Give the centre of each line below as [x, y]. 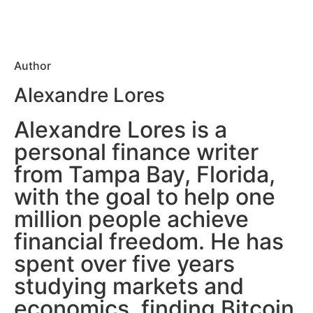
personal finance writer [136, 152]
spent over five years [124, 264]
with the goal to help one [145, 197]
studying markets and [129, 286]
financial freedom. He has [149, 242]
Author [32, 66]
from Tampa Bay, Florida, [145, 175]
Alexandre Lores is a [121, 130]
